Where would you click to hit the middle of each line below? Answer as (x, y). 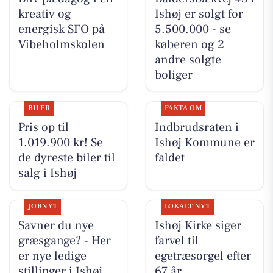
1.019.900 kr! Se (60, 142)
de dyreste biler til (66, 158)
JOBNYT (43, 207)
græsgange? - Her (64, 241)
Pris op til (43, 127)
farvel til (176, 241)
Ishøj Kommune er (204, 142)
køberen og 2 (189, 44)
